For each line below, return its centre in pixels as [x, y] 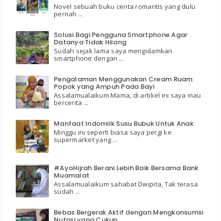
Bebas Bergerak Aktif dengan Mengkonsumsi [129, 213]
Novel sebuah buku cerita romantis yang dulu [125, 6]
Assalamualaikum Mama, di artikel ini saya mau [128, 95]
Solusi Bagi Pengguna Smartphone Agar [121, 35]
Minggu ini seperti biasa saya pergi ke [113, 132]
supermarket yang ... [86, 139]
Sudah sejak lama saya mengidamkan [113, 51]
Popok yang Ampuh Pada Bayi [104, 87]
